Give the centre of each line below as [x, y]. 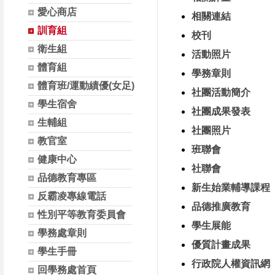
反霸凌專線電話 [72, 196]
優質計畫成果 [221, 245]
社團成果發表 [221, 111]
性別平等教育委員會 [82, 215]
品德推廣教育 [221, 207]
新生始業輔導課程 [231, 188]
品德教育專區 [67, 178]
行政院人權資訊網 [231, 264]
